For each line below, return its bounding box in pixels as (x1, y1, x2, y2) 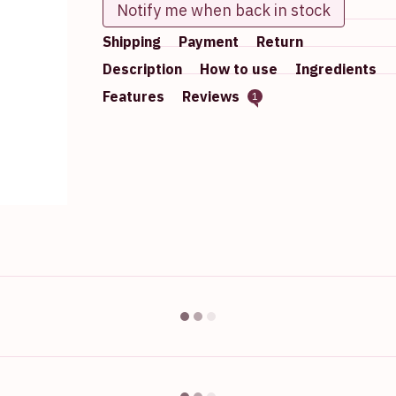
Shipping (102, 33, 161, 50)
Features (102, 88, 164, 105)
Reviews (181, 88, 243, 105)
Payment (178, 33, 239, 50)
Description (102, 60, 182, 78)
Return (255, 33, 303, 50)
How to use (199, 60, 278, 78)
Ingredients (294, 60, 377, 78)
